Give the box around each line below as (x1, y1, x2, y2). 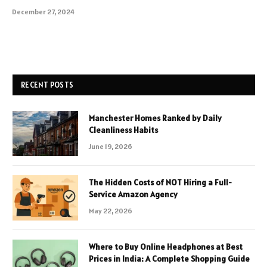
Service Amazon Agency (89, 189, 178, 200)
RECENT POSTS (21, 80, 74, 91)
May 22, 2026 (89, 206, 132, 216)
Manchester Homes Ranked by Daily (89, 113, 222, 124)
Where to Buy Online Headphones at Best (89, 241, 243, 253)
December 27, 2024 (12, 7, 74, 17)
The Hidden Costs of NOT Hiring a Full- (89, 177, 232, 188)
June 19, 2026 (89, 142, 132, 151)
